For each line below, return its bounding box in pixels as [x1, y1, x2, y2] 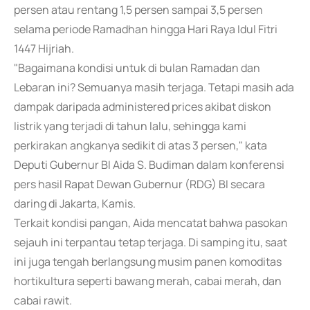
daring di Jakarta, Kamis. [14, 196, 136, 211]
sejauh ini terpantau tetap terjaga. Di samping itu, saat [14, 235, 287, 250]
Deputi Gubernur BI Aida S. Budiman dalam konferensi [14, 157, 284, 172]
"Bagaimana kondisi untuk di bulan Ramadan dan [14, 60, 260, 75]
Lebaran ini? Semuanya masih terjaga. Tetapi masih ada [14, 80, 294, 95]
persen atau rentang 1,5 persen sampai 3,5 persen [14, 2, 263, 17]
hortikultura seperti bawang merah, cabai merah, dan [14, 273, 282, 289]
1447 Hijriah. [14, 41, 74, 56]
